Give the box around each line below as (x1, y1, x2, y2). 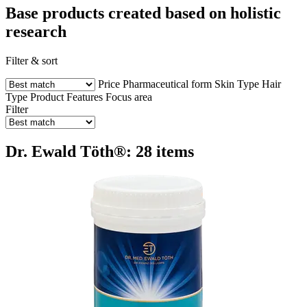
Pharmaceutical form (123, 77, 212, 90)
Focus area (106, 90, 152, 103)
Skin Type (214, 77, 259, 90)
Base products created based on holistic (5, 3, 281, 22)
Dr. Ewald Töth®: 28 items (5, 142, 194, 160)
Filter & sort (5, 54, 58, 66)
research (5, 22, 66, 40)
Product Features (30, 90, 103, 103)
